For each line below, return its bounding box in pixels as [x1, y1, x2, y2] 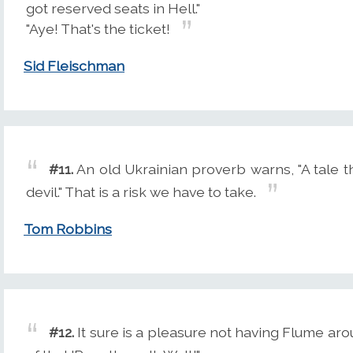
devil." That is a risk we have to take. [26, 184, 256, 201]
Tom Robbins [24, 221, 112, 238]
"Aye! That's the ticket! [26, 20, 170, 38]
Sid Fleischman [24, 58, 124, 75]
